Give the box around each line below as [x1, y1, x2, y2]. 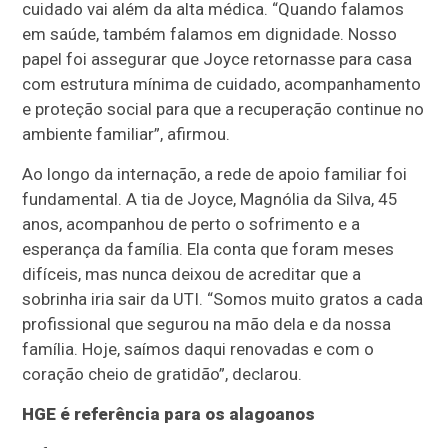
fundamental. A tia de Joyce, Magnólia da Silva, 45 [22, 189, 399, 210]
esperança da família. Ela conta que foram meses [22, 239, 395, 260]
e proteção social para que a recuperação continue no [22, 99, 425, 120]
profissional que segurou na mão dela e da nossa [22, 314, 392, 335]
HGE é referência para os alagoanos [22, 404, 316, 425]
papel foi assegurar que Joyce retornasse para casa [22, 49, 413, 70]
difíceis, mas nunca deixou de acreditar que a [22, 264, 362, 285]
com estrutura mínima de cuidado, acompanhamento [22, 74, 422, 95]
